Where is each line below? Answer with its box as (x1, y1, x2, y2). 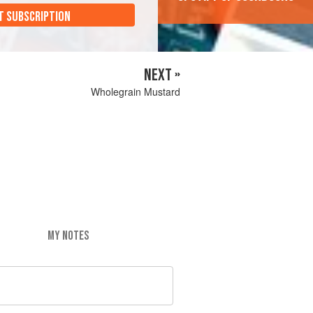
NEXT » (144, 65, 180, 86)
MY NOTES (47, 228, 89, 243)
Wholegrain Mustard (91, 85, 180, 99)
